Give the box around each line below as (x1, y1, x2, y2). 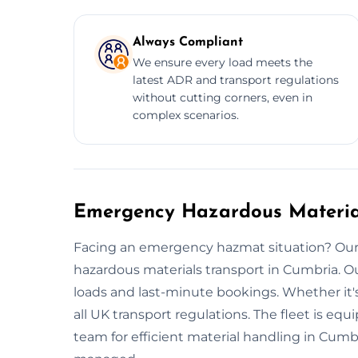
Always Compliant (133, 35, 243, 49)
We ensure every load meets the (133, 54, 312, 70)
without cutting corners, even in (133, 89, 312, 105)
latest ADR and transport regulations (133, 72, 339, 87)
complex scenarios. (133, 107, 239, 122)
